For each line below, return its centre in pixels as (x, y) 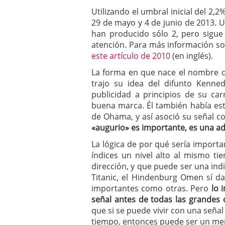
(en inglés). (192, 56)
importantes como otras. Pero (151, 188)
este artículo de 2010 (131, 56)
